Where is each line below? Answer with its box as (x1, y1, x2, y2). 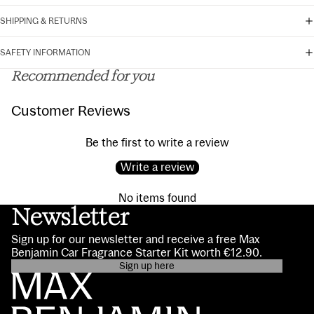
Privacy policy (69, 276, 120, 287)
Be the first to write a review (86, 136, 228, 150)
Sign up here (118, 260, 175, 272)
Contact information (69, 296, 145, 306)
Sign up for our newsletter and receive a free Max (11, 233, 259, 247)
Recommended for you (11, 70, 154, 85)
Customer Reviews (11, 102, 130, 120)
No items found (118, 191, 196, 205)
